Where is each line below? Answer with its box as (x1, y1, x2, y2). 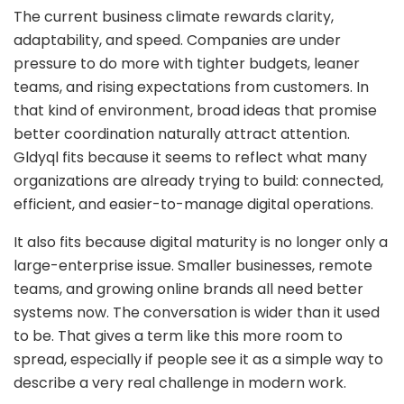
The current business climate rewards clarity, (14, 6, 334, 28)
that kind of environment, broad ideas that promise (14, 100, 377, 122)
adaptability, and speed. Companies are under (14, 30, 341, 51)
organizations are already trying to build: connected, (14, 170, 383, 192)
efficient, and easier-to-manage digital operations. (14, 194, 373, 216)
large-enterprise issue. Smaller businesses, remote (14, 255, 372, 277)
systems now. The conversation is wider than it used (14, 302, 380, 324)
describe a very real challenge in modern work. (14, 372, 346, 394)
